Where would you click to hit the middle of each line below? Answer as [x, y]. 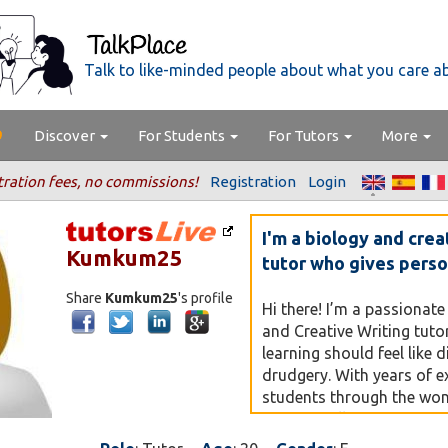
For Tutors [305, 135]
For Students [183, 135]
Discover [66, 135]
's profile [205, 298]
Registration [253, 181]
